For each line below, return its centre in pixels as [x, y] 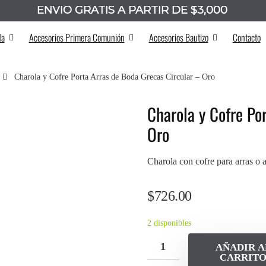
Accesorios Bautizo [178, 37]
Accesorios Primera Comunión [77, 37]
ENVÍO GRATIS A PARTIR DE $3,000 [132, 10]
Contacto [246, 37]
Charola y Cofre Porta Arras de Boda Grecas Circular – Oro [115, 77]
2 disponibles [169, 223]
